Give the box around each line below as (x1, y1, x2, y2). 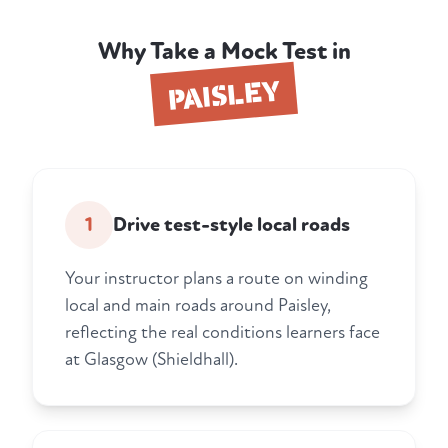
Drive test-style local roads (113, 213, 350, 238)
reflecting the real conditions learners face (65, 322, 380, 344)
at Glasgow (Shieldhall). (65, 349, 238, 371)
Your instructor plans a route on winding (65, 268, 368, 290)
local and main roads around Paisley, (65, 295, 331, 317)
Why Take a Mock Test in (97, 37, 351, 67)
